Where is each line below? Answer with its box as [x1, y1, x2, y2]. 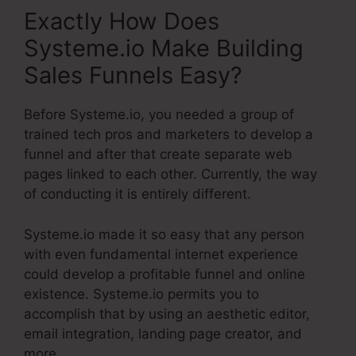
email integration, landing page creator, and [24, 325, 302, 342]
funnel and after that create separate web [24, 146, 292, 163]
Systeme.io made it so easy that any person [24, 226, 304, 242]
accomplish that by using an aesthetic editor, [24, 305, 310, 322]
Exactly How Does [24, 7, 219, 36]
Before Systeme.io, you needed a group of [24, 106, 294, 123]
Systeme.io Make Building [24, 34, 304, 63]
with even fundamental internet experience [24, 246, 298, 262]
